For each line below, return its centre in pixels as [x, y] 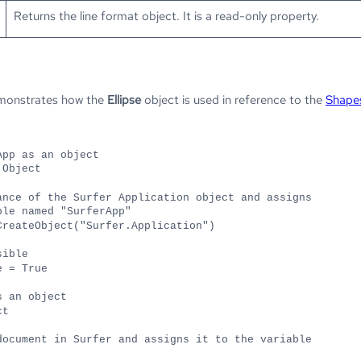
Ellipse [124, 100]
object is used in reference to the [234, 100]
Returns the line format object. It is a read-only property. [167, 16]
